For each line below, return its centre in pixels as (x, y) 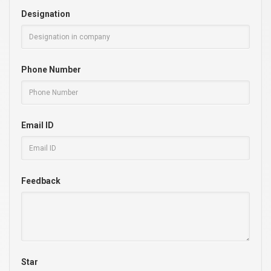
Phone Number (51, 69)
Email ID (38, 125)
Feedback (41, 181)
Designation (46, 14)
